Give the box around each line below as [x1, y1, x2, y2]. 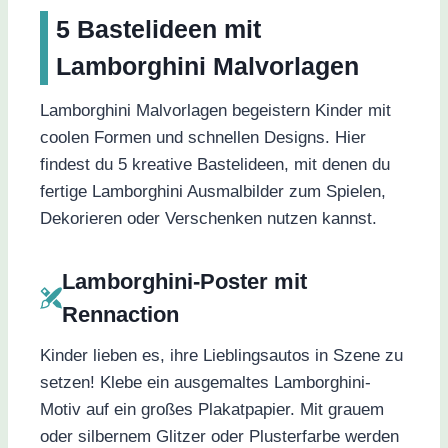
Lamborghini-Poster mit [62, 269, 307, 295]
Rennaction [62, 302, 179, 328]
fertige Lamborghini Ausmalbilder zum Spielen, [40, 182, 386, 202]
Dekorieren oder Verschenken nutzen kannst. [40, 209, 377, 229]
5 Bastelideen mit [56, 14, 261, 43]
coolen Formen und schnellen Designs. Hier [40, 128, 366, 148]
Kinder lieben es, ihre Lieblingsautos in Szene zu [40, 346, 403, 366]
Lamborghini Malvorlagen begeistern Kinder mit [40, 101, 391, 121]
